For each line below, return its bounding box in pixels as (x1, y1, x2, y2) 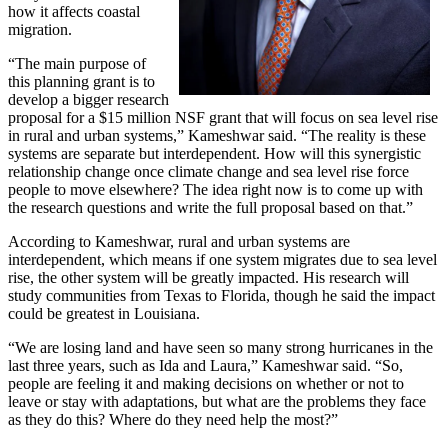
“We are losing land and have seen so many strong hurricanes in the (8, 338, 433, 356)
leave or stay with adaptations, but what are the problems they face (8, 392, 426, 410)
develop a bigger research (8, 90, 169, 108)
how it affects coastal (8, 2, 140, 20)
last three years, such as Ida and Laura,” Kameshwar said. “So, (8, 356, 403, 374)
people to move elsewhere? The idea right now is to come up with (8, 180, 423, 198)
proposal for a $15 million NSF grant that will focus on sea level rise (8, 108, 438, 126)
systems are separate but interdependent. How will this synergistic (8, 144, 421, 162)
